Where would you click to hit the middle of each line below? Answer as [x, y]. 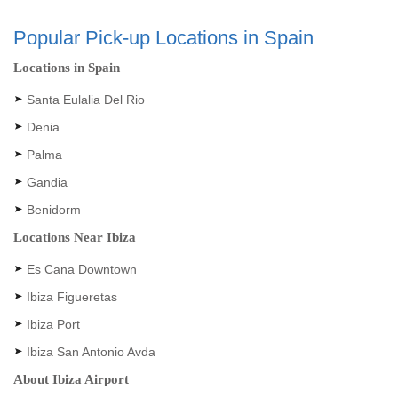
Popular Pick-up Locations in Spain [163, 38]
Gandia [47, 182]
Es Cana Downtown [82, 269]
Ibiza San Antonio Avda [91, 352]
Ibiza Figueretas [72, 297]
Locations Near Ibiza [75, 237]
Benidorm [54, 210]
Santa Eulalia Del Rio [86, 99]
